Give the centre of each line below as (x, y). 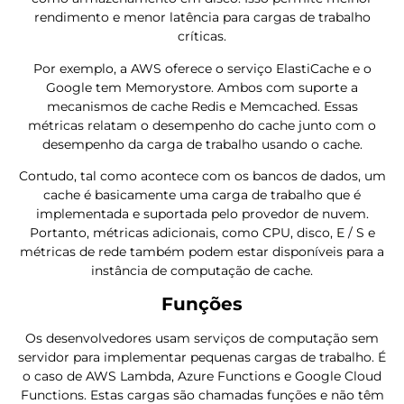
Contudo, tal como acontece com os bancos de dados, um (202, 175)
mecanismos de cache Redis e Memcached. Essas (202, 106)
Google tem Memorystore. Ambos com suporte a (202, 87)
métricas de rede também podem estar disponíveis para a (202, 251)
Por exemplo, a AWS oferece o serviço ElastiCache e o (202, 68)
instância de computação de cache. (202, 270)
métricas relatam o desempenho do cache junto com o (202, 125)
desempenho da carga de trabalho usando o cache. (202, 144)
